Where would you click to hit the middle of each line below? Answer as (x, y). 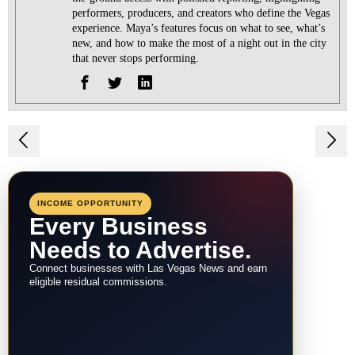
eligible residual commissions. (98, 282)
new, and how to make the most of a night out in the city (200, 43)
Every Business (118, 226)
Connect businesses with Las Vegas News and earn (148, 268)
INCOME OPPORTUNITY (90, 203)
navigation (69, 173)
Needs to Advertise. (140, 250)
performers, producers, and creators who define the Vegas (201, 13)
